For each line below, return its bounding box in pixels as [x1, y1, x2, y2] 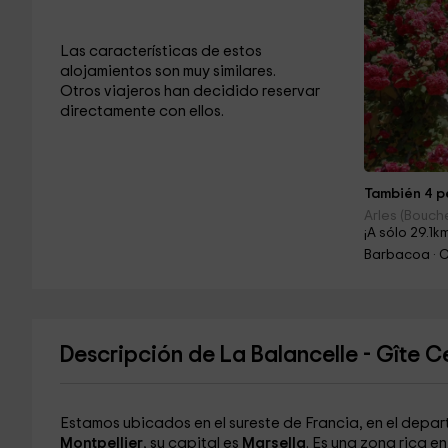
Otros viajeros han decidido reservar [59, 84, 320, 99]
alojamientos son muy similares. [59, 64, 276, 79]
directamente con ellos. [59, 104, 224, 119]
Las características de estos [59, 44, 262, 59]
